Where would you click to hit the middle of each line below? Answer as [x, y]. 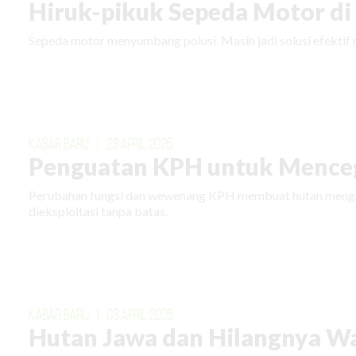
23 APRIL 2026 [140, 143]
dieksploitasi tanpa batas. [99, 211]
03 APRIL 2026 [140, 314]
